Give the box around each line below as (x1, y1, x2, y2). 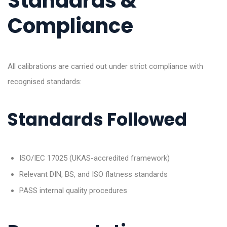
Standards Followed (8, 107, 187, 132)
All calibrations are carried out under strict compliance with (8, 62, 203, 71)
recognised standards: (8, 77, 82, 87)
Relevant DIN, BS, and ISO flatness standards (19, 170, 168, 179)
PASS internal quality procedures (19, 186, 127, 196)
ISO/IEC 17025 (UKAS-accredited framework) (19, 154, 170, 163)
